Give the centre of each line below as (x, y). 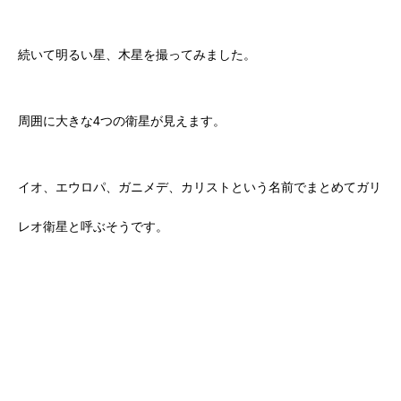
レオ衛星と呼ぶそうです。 (93, 227)
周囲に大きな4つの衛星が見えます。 (122, 121)
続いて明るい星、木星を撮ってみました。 (137, 55)
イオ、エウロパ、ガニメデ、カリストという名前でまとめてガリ (200, 188)
